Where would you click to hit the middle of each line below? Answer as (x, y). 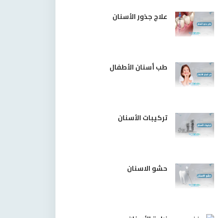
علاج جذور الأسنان (140, 17)
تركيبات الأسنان (143, 118)
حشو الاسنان (147, 168)
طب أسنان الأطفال (138, 67)
